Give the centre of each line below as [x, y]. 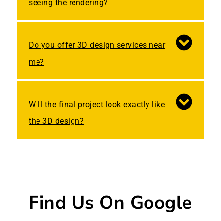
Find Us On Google [110, 203]
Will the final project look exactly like [97, 105]
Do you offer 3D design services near [97, 45]
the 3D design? [56, 121]
